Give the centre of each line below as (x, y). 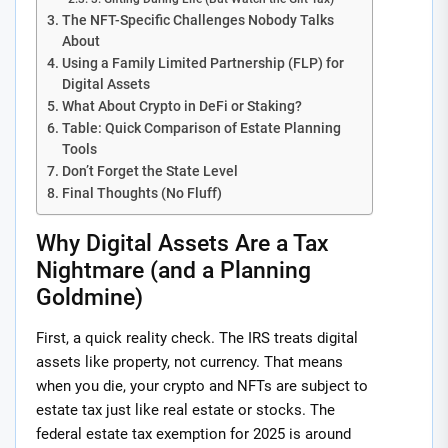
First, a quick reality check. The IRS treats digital (197, 337)
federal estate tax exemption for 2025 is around (193, 433)
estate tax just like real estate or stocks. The (185, 409)
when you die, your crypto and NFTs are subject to (202, 385)
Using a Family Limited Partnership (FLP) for (202, 62)
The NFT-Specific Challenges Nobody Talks (197, 19)
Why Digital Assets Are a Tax (182, 242)
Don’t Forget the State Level (149, 170)
